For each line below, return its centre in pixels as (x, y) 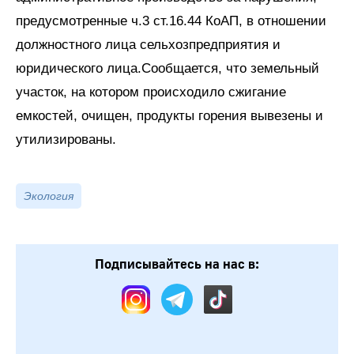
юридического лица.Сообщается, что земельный (168, 68)
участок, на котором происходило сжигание (151, 92)
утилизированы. (66, 139)
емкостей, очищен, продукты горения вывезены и (169, 115)
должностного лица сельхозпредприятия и (148, 44)
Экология (49, 196)
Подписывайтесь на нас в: (177, 264)
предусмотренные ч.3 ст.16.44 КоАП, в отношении (171, 21)
